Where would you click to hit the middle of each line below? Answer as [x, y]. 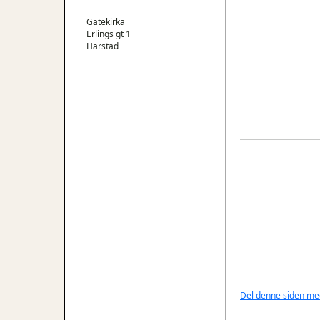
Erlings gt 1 [109, 34]
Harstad [102, 46]
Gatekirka [106, 22]
